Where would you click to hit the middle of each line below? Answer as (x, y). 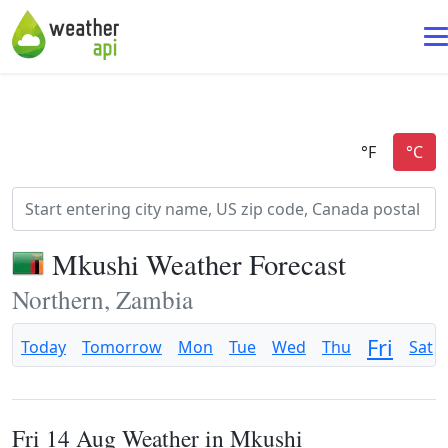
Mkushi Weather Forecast (199, 264)
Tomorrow (122, 347)
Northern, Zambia (102, 299)
